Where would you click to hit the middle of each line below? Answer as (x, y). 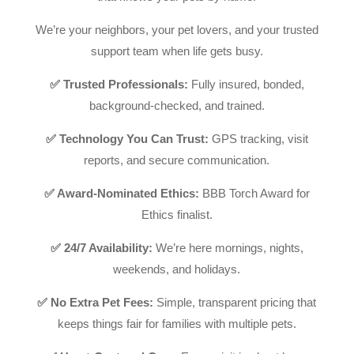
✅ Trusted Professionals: (119, 85)
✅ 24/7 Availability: (101, 248)
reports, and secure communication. (177, 160)
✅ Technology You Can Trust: (127, 139)
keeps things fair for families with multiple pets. (177, 324)
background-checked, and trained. (177, 106)
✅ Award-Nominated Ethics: (121, 194)
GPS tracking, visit (258, 139)
